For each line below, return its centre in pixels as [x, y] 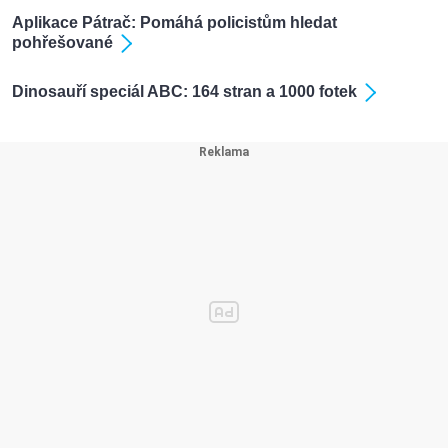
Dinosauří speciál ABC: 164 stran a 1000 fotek [184, 91]
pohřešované [62, 42]
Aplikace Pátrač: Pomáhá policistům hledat [174, 22]
